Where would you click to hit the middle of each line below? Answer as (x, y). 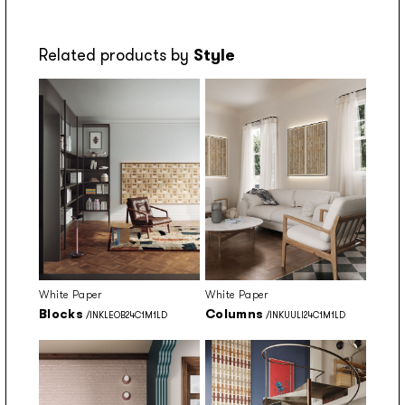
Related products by (116, 56)
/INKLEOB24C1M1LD (126, 315)
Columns (235, 313)
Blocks (61, 313)
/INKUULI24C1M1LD (305, 315)
